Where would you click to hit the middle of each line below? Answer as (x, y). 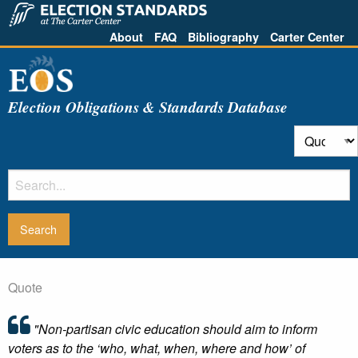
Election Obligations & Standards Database (148, 106)
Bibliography (223, 37)
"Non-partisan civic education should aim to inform (174, 329)
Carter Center (307, 37)
